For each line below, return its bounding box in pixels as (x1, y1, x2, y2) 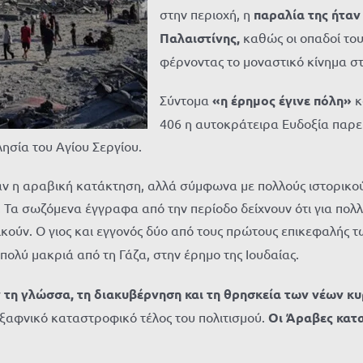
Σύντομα (160, 92, 209, 108)
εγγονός (96, 222, 143, 238)
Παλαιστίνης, (160, 29, 240, 46)
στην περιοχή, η (160, 6, 254, 22)
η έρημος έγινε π (220, 92, 321, 109)
